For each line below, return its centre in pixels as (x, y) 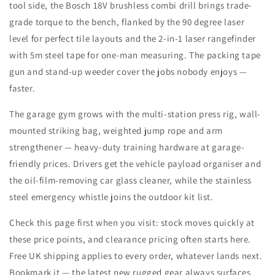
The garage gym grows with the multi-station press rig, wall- (135, 114)
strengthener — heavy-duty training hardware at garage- (127, 147)
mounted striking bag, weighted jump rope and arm (116, 131)
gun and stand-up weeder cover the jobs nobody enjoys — (128, 72)
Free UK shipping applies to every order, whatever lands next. (136, 256)
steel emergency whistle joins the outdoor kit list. (111, 197)
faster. (22, 88)
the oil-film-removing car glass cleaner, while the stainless (131, 180)
